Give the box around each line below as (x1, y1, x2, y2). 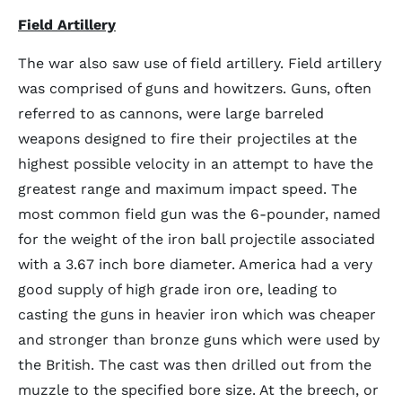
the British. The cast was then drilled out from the (18, 356, 371, 373)
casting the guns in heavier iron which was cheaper (18, 306, 376, 323)
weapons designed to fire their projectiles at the (18, 130, 357, 147)
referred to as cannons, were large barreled (18, 105, 324, 122)
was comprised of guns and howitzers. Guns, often (18, 80, 371, 97)
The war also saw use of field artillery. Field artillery (18, 55, 381, 72)
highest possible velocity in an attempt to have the (18, 155, 373, 172)
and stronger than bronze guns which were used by (18, 331, 380, 348)
